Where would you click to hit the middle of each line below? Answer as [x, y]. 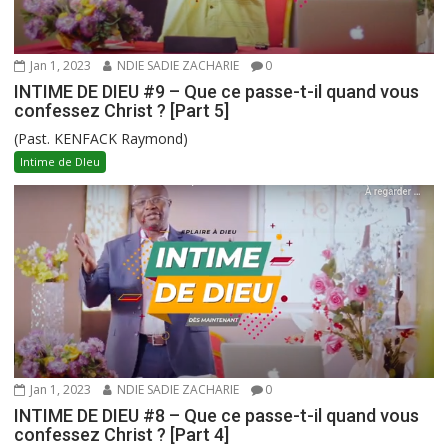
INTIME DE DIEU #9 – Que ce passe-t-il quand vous [217, 92]
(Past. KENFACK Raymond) [101, 139]
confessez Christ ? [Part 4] [122, 435]
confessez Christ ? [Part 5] [122, 111]
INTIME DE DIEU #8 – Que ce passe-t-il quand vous [217, 416]
